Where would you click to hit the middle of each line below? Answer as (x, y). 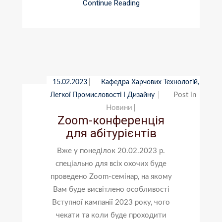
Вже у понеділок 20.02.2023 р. (111, 151)
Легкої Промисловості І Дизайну (104, 95)
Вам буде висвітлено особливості (111, 189)
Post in (185, 95)
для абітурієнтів (111, 133)
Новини (119, 108)
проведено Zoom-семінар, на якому (111, 176)
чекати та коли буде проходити (111, 215)
